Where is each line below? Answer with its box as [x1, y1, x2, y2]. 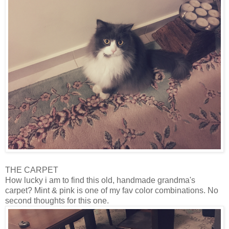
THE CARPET [5, 165, 58, 174]
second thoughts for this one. [5, 196, 109, 205]
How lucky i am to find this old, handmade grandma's [5, 175, 195, 185]
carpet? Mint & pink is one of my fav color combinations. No [5, 186, 218, 195]
